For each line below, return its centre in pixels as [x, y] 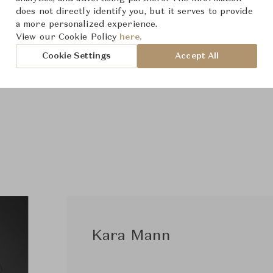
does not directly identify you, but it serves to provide [134, 12]
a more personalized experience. [87, 24]
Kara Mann [131, 236]
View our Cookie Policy [68, 37]
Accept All [197, 56]
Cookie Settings [76, 56]
